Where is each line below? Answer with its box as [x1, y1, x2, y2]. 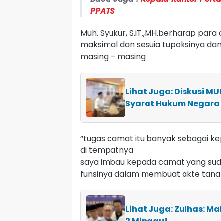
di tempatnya [80, 144, 133, 156]
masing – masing [80, 50, 146, 62]
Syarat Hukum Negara [125, 97, 220, 109]
